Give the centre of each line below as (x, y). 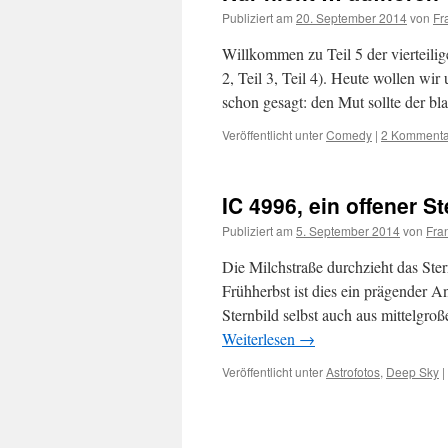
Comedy (349, 134)
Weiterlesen (260, 338)
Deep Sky (412, 371)
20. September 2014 (351, 17)
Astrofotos (353, 371)
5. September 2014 (348, 230)
